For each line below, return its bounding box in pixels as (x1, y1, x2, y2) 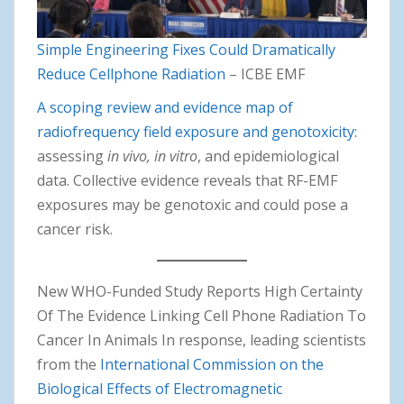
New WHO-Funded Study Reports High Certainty (37, 280, 363, 301)
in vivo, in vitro (107, 145, 197, 166)
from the (37, 353, 100, 374)
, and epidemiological (197, 145, 339, 166)
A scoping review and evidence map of (37, 96, 293, 117)
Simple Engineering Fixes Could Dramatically (37, 39, 335, 60)
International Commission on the (100, 353, 324, 374)
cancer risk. (37, 218, 116, 239)
